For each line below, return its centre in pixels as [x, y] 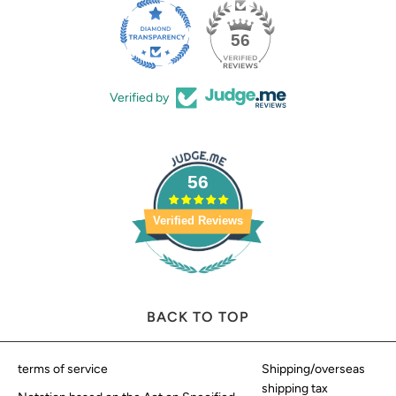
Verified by [139, 97]
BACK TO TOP [198, 317]
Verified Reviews [198, 221]
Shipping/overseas [314, 369]
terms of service [63, 369]
